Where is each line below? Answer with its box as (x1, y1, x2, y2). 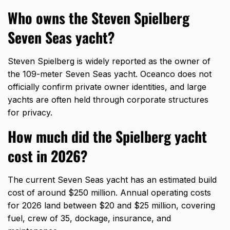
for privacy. (8, 107, 52, 118)
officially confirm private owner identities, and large (8, 82, 206, 92)
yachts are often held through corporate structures (8, 94, 208, 105)
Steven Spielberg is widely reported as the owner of (8, 56, 210, 67)
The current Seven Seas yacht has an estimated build (8, 175, 217, 185)
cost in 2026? (8, 145, 88, 167)
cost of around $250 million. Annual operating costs (8, 187, 211, 198)
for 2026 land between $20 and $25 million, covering (8, 200, 215, 211)
